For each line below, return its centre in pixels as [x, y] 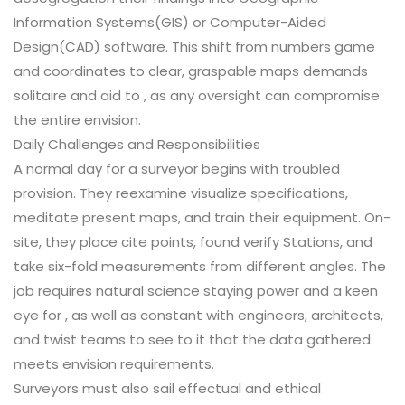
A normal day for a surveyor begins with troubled [177, 169]
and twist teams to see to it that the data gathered [192, 340]
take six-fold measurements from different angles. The [200, 267]
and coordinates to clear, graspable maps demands [191, 71]
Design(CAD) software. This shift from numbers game [194, 47]
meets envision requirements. [114, 364]
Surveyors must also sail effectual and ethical [167, 389]
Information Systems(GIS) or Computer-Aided [170, 23]
